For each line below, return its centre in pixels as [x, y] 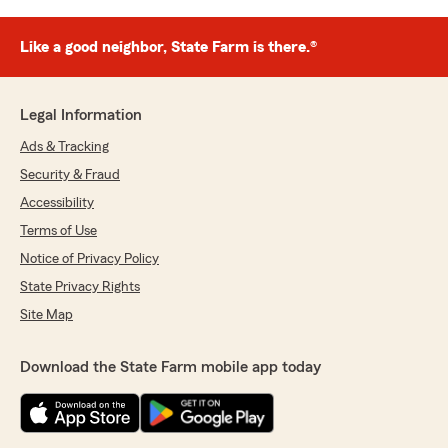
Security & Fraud [70, 175]
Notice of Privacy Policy [89, 259]
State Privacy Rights [80, 287]
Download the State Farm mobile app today [170, 367]
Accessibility [57, 203]
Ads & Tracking [64, 147]
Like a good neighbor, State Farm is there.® [168, 47]
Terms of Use [58, 231]
